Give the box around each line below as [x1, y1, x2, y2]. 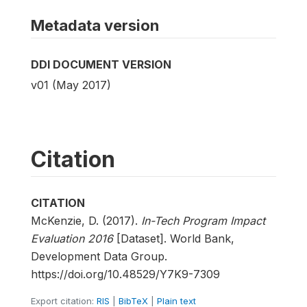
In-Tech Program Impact [141, 213, 265, 228]
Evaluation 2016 [31, 231, 113, 245]
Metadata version [31, 16, 159, 34]
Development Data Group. [31, 249, 167, 263]
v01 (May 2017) [31, 77, 111, 92]
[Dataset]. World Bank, [113, 231, 234, 245]
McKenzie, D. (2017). [31, 213, 141, 228]
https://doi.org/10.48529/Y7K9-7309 [31, 267, 220, 281]
